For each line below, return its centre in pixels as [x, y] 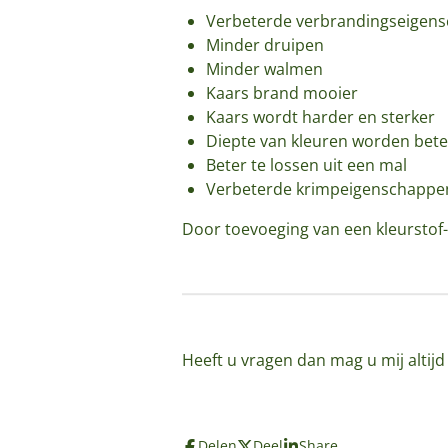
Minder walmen [266, 68]
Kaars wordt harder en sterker [320, 116]
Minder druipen [267, 44]
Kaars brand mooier [282, 92]
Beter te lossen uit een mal [306, 164]
